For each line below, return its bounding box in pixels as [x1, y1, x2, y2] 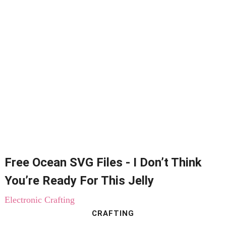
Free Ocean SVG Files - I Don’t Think [4, 155, 202, 169]
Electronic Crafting [4, 194, 75, 205]
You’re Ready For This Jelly [4, 173, 154, 188]
